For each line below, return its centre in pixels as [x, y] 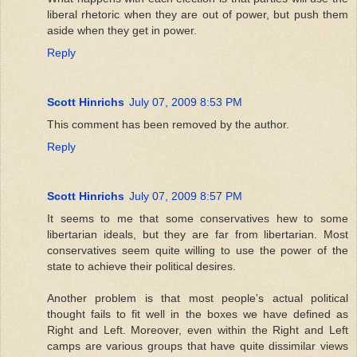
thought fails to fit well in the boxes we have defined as [198, 314]
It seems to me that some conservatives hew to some [198, 218]
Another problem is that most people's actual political [198, 298]
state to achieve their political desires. [141, 266]
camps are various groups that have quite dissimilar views [198, 345]
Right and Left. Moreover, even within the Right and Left [198, 330]
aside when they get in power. [122, 30]
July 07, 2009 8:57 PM [186, 196]
